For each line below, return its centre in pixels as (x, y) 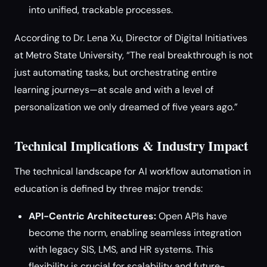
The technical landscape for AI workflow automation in (133, 171)
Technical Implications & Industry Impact (131, 146)
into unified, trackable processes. (101, 10)
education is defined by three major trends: (108, 189)
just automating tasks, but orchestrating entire (116, 72)
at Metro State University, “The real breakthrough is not (133, 55)
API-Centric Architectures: (92, 216)
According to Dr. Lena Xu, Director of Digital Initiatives (131, 38)
